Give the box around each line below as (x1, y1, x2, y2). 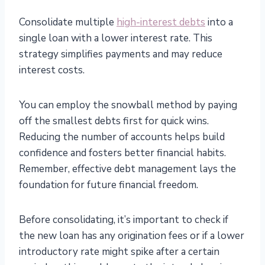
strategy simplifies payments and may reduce (19, 47, 222, 62)
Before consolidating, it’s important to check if (19, 213, 228, 227)
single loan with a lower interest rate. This (19, 31, 212, 46)
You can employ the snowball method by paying (19, 98, 237, 112)
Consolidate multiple (19, 15, 117, 30)
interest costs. (19, 63, 87, 77)
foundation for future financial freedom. (19, 178, 198, 192)
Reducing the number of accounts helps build (19, 130, 225, 144)
